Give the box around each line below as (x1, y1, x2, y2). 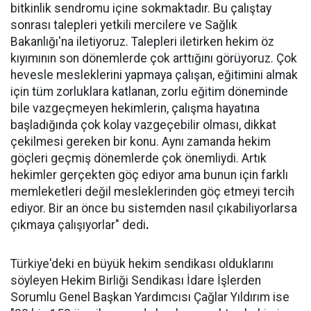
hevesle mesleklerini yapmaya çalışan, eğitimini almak (10, 68, 298, 82)
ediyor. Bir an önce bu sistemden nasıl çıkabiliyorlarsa (10, 201, 297, 215)
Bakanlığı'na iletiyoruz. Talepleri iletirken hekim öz (10, 35, 274, 49)
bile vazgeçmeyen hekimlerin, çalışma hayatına (10, 101, 260, 115)
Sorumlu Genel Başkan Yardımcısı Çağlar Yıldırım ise (10, 290, 289, 304)
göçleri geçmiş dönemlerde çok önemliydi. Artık (10, 151, 267, 165)
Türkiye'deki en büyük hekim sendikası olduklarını (10, 257, 274, 271)
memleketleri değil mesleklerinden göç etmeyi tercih (10, 185, 294, 199)
